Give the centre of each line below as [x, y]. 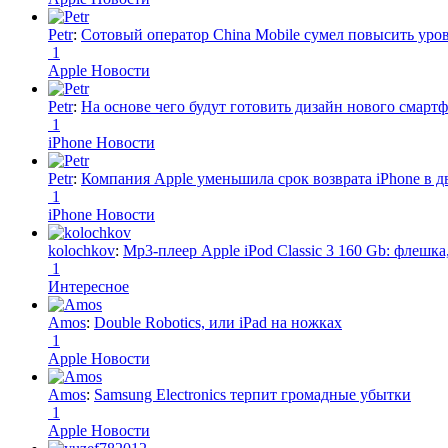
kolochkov [81, 250]
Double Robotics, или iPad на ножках [218, 322]
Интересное [88, 286]
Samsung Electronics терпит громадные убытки [252, 394]
